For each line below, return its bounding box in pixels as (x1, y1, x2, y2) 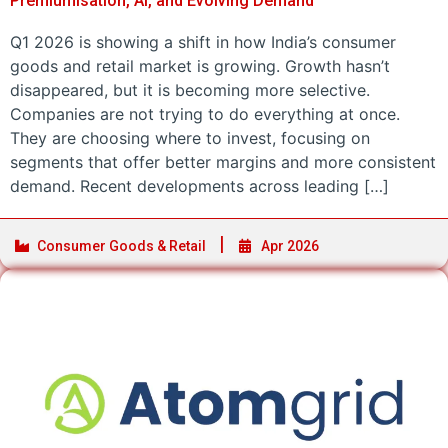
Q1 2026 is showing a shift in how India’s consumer (10, 31, 396, 52)
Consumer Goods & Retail (37, 237, 206, 254)
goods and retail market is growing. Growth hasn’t (10, 55, 390, 76)
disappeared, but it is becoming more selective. (10, 79, 370, 100)
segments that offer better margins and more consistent (10, 151, 436, 172)
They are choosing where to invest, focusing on (10, 127, 370, 148)
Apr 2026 (261, 237, 319, 254)
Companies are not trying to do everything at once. (10, 103, 400, 124)
